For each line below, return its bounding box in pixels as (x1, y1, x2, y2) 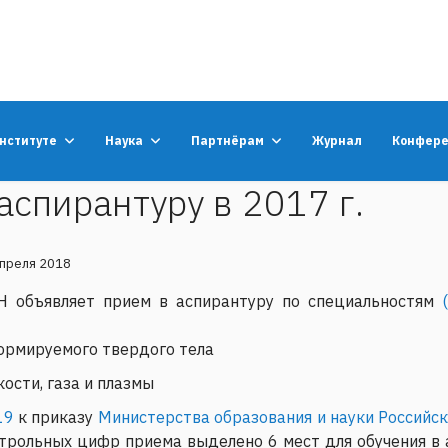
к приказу (13, 406, 98, 427)
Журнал (312, 132, 363, 148)
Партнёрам (191, 132, 265, 148)
